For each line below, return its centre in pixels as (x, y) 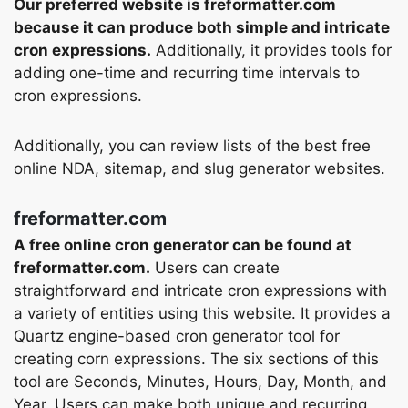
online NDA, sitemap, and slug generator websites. (199, 168)
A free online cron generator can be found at (183, 245)
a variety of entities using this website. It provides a (202, 313)
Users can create (215, 268)
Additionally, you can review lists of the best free (192, 146)
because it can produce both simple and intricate (202, 27)
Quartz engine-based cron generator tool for (177, 336)
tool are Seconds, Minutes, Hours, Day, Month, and (200, 382)
